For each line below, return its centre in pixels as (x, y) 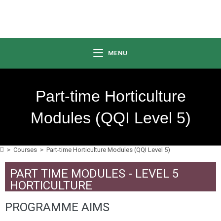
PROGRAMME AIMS (57, 207)
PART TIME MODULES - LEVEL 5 (94, 174)
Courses (25, 150)
